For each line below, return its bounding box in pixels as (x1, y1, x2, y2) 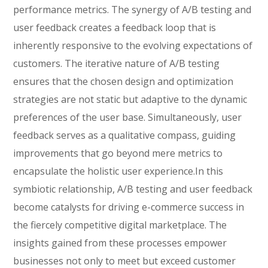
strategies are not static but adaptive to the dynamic (13, 93, 248, 106)
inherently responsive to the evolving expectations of (13, 39, 253, 52)
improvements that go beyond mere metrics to (13, 147, 223, 160)
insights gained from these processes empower (13, 236, 227, 249)
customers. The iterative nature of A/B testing (13, 57, 220, 70)
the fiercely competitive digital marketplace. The (13, 218, 227, 232)
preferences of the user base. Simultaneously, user (13, 111, 242, 124)
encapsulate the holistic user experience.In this (13, 165, 224, 178)
